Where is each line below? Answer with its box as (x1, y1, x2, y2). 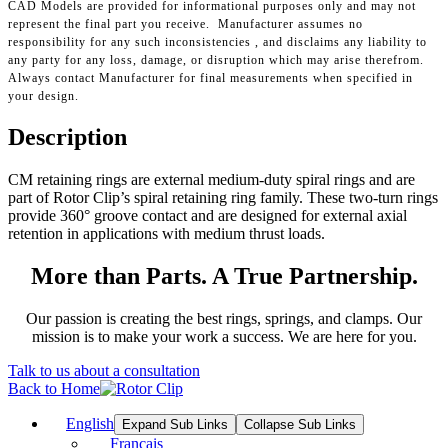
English (66, 414, 114, 432)
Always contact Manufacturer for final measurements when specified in (8, 71, 413, 86)
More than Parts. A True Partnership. (30, 263, 418, 290)
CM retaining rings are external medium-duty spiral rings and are (8, 171, 415, 189)
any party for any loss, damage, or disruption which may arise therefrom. (8, 53, 424, 68)
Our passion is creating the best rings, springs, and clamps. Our (26, 309, 422, 327)
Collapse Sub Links (244, 416, 356, 432)
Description (8, 124, 127, 151)
